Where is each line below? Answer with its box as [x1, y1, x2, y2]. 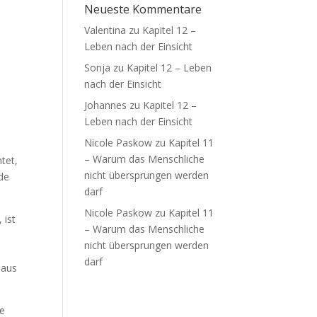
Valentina [84, 23, 127, 37]
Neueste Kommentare [84, 1, 202, 17]
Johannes [84, 98, 127, 112]
